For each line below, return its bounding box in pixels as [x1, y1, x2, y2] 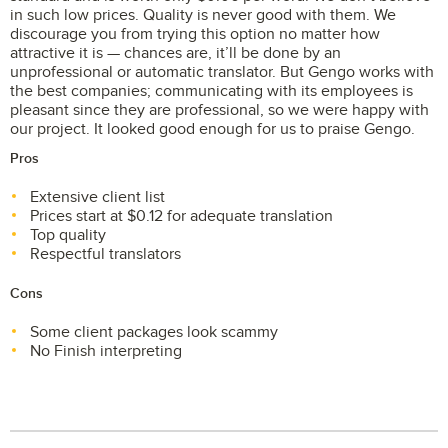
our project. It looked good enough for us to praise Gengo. [10, 119, 415, 139]
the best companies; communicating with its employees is [10, 81, 413, 101]
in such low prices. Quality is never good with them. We [10, 5, 396, 25]
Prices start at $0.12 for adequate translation [30, 206, 345, 226]
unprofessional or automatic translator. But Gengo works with [10, 62, 434, 82]
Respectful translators [30, 244, 181, 264]
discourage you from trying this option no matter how [10, 24, 380, 44]
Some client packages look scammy [30, 322, 278, 342]
